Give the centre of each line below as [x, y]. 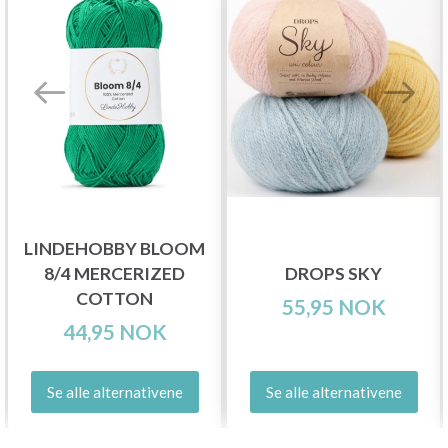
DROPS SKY [333, 274]
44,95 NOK [114, 332]
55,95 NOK [333, 307]
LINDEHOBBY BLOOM [114, 249]
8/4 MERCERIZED [114, 274]
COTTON [114, 299]
